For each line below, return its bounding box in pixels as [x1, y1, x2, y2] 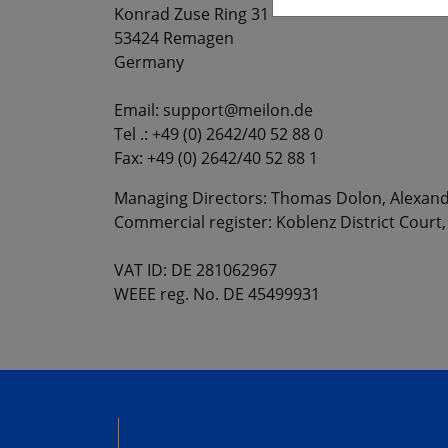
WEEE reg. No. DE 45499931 [114, 283, 320, 306]
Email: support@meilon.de [114, 99, 313, 122]
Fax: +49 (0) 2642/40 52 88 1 [114, 147, 318, 170]
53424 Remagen [114, 27, 234, 50]
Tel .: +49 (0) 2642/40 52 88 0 [114, 123, 323, 146]
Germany [114, 51, 184, 74]
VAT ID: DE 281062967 [114, 259, 277, 282]
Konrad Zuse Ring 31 [114, 3, 269, 26]
